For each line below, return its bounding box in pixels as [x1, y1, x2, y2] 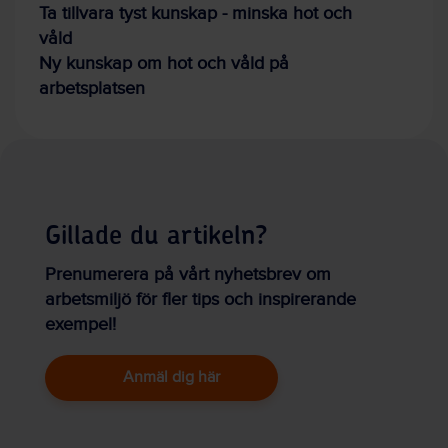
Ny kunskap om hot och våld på [39, 53, 289, 75]
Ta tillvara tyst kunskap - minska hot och [39, 3, 352, 25]
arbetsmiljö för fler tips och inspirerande [45, 289, 356, 311]
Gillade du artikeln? [45, 223, 268, 250]
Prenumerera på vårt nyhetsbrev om [45, 264, 331, 286]
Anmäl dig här [123, 368, 220, 388]
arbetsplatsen [39, 78, 145, 100]
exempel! [45, 314, 116, 336]
